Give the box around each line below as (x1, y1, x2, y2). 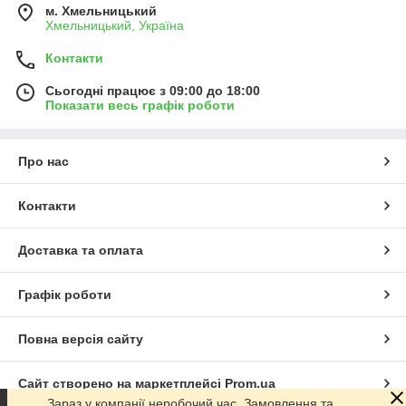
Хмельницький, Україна (45, 17, 184, 33)
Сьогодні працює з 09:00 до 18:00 (45, 82, 260, 98)
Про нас (18, 153, 69, 169)
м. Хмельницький (45, 3, 157, 18)
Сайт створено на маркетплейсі (18, 375, 225, 391)
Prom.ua (225, 375, 275, 391)
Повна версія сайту (18, 331, 143, 346)
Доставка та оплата (18, 242, 143, 257)
